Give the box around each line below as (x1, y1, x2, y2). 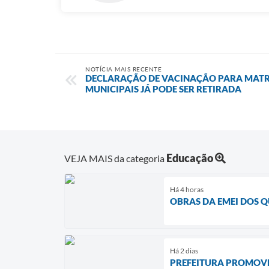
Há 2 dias (170, 246, 198, 255)
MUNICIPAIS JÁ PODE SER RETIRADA (85, 83, 241, 94)
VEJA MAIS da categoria (64, 152, 166, 164)
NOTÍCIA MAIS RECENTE (85, 65, 162, 73)
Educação (166, 151, 213, 165)
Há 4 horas (170, 184, 204, 194)
